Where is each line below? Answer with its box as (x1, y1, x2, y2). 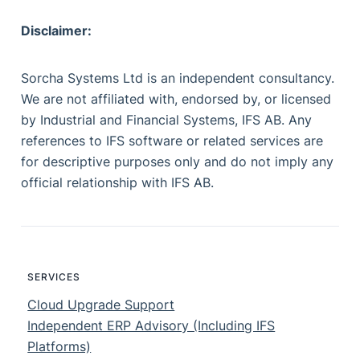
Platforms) (27, 337, 92, 354)
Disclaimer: (21, 22, 92, 39)
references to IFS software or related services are (21, 132, 324, 149)
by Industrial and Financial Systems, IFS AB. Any (21, 111, 313, 128)
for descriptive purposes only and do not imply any (21, 153, 334, 170)
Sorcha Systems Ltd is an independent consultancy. (21, 69, 335, 86)
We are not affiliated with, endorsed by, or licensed (21, 90, 332, 107)
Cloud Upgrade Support (27, 296, 175, 313)
